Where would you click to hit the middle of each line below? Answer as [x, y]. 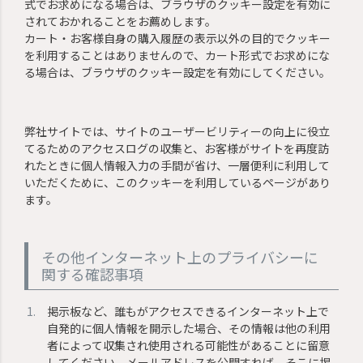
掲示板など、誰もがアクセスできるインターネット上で [188, 311]
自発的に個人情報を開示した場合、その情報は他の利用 [189, 328]
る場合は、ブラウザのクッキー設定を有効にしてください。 [178, 72]
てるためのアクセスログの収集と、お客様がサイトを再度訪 [177, 148]
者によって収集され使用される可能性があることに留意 [189, 345]
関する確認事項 [93, 273]
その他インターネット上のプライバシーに [180, 256]
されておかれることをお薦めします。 [121, 21]
